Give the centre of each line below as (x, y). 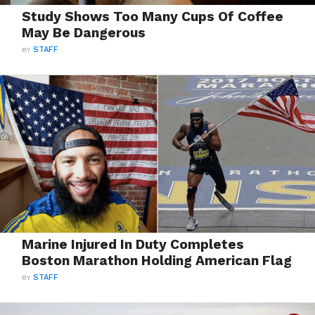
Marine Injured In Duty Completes (133, 244)
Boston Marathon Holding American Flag (157, 261)
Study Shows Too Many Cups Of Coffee (153, 17)
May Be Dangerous (84, 33)
